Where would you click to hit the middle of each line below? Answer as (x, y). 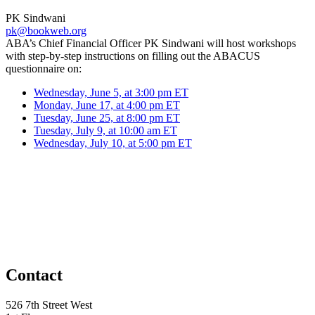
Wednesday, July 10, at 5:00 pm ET (113, 143)
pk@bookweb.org (46, 30)
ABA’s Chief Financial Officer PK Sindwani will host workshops (151, 43)
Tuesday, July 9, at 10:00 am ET (105, 130)
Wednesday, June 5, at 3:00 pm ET (111, 92)
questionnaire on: (44, 68)
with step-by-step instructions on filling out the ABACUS (133, 56)
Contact (34, 275)
